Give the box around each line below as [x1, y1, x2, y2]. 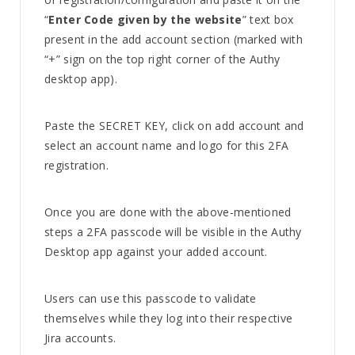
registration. [44, 158, 109, 173]
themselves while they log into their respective [44, 311, 293, 326]
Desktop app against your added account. [44, 244, 268, 259]
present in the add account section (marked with [44, 32, 303, 47]
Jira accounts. [44, 330, 116, 345]
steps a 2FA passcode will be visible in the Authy [44, 224, 302, 239]
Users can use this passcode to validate [44, 291, 257, 306]
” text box [242, 12, 294, 27]
